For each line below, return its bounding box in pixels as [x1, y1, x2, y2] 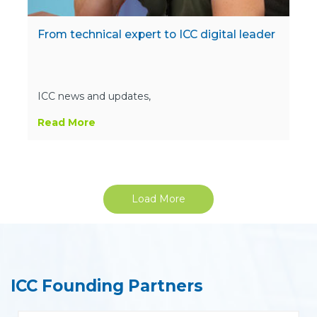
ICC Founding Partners [11, 276, 203, 296]
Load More [132, 192, 185, 206]
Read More [38, 116, 96, 129]
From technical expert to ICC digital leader [38, 28, 275, 42]
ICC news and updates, [38, 90, 151, 103]
